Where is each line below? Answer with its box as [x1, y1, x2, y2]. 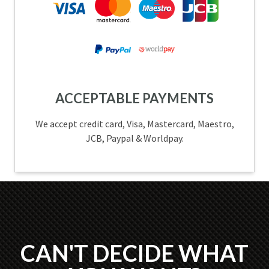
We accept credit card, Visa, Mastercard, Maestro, [35, 118, 234, 130]
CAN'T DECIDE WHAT [20, 239, 249, 267]
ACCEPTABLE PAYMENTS [55, 90, 214, 107]
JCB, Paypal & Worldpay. [85, 132, 184, 145]
